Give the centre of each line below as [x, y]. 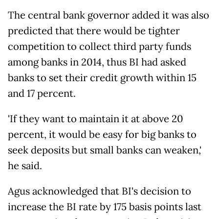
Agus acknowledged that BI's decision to [99, 191]
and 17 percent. [42, 93]
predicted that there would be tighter [94, 31]
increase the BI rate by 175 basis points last [105, 207]
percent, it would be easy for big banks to [102, 134]
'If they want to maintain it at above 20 [96, 119]
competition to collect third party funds [99, 46]
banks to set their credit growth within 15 [102, 77]
